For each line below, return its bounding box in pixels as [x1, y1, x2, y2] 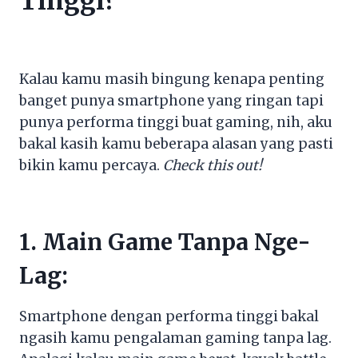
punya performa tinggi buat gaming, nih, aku [19, 113, 332, 131]
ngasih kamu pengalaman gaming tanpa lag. [19, 328, 332, 347]
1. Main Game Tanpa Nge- [19, 227, 311, 257]
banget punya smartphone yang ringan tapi [19, 91, 324, 109]
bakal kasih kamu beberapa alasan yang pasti [19, 134, 333, 153]
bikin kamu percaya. [19, 156, 163, 174]
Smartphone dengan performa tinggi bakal [19, 307, 319, 325]
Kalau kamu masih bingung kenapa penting [19, 70, 324, 88]
